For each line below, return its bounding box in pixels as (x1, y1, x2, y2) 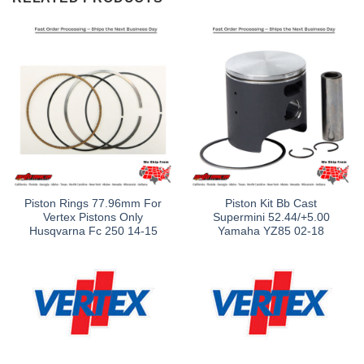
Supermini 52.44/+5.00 (212, 211, 330, 224)
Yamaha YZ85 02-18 (218, 225, 324, 238)
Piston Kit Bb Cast (225, 197, 317, 210)
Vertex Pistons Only (43, 211, 143, 224)
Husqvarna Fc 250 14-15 (28, 225, 158, 238)
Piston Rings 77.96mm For (24, 197, 162, 210)
